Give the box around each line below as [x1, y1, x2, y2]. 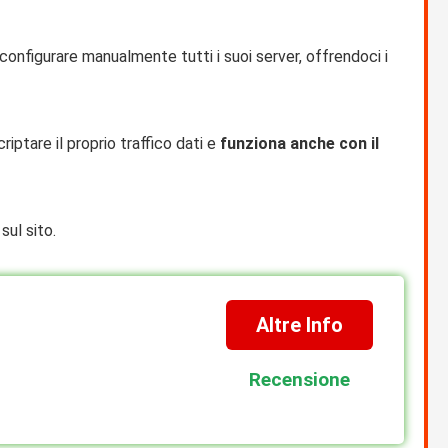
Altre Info [255, 313, 343, 338]
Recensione [248, 368, 350, 392]
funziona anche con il [220, 134, 379, 154]
